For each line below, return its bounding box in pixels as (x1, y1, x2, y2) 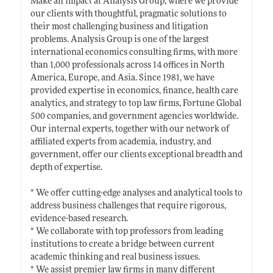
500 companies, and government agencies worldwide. (30, 112, 238, 121)
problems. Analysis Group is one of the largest (30, 35, 209, 44)
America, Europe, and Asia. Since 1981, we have (30, 73, 214, 83)
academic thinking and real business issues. (30, 252, 200, 262)
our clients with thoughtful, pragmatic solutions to (30, 9, 227, 19)
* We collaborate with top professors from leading (30, 227, 223, 236)
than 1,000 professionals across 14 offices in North (30, 60, 224, 70)
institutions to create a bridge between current (30, 239, 214, 249)
